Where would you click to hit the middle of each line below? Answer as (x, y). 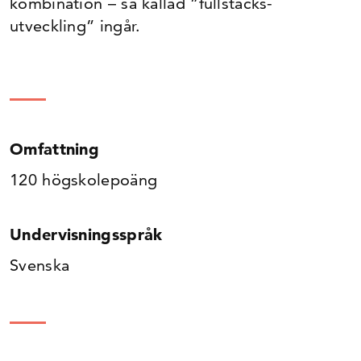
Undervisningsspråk (86, 234)
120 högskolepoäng (84, 180)
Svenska (40, 265)
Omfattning (54, 149)
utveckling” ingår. (75, 26)
